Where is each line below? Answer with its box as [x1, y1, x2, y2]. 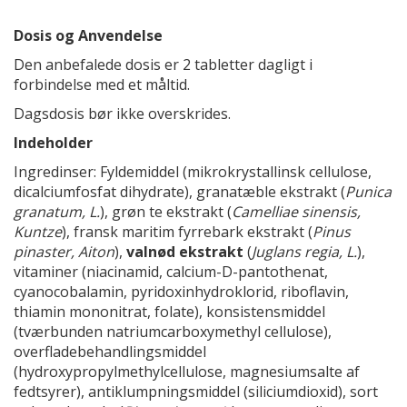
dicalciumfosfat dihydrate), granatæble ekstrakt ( [14, 182, 345, 202]
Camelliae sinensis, [232, 202, 361, 222]
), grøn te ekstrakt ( [100, 202, 232, 222]
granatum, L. [14, 202, 100, 222]
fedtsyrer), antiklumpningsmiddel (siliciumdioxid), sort [14, 382, 378, 402]
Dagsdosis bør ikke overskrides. [14, 104, 231, 124]
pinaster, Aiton [14, 242, 114, 262]
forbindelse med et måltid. [14, 74, 190, 94]
